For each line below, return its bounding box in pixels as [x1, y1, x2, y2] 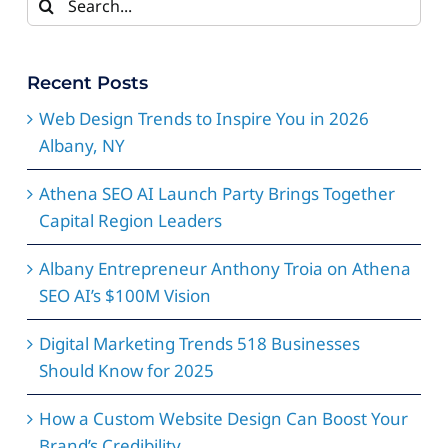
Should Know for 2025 [38, 359, 214, 383]
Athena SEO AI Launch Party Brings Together [38, 182, 395, 206]
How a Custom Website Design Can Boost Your [38, 407, 408, 431]
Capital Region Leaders [38, 209, 222, 233]
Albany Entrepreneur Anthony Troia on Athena [38, 257, 411, 281]
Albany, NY [38, 134, 125, 158]
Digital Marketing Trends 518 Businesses [38, 332, 360, 356]
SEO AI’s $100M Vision [38, 284, 211, 308]
